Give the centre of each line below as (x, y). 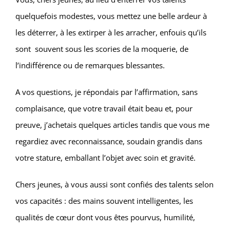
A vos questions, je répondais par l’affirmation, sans (107, 92)
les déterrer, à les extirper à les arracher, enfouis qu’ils (111, 32)
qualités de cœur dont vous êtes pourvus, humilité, (105, 217)
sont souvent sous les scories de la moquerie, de (102, 49)
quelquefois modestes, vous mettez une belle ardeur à (111, 16)
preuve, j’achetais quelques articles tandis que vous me (112, 125)
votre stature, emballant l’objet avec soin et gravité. (106, 158)
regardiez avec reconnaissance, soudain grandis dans (109, 141)
